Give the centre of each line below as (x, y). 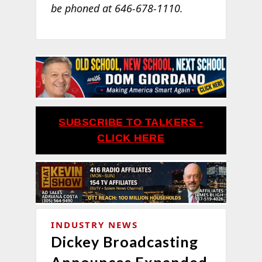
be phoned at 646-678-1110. (117, 8)
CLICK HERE (131, 138)
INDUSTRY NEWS (94, 224)
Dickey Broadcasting (124, 241)
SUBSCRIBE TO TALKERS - (131, 122)
